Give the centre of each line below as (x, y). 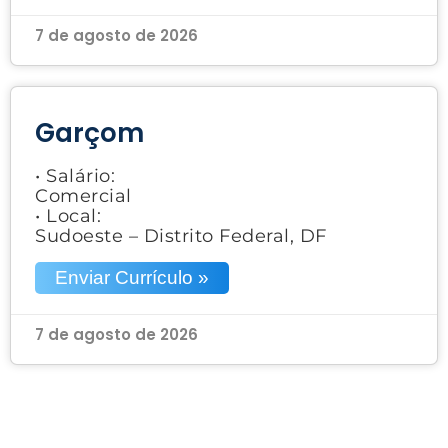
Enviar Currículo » (132, 277)
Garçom (89, 132)
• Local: (68, 215)
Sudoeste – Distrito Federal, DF (181, 235)
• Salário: (75, 175)
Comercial (83, 195)
